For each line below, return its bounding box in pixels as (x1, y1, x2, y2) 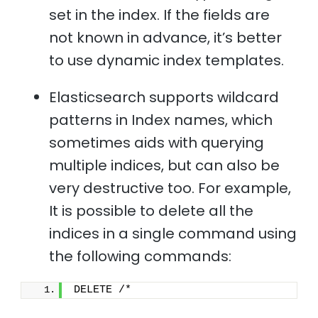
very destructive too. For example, (49, 177, 292, 198)
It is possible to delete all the (49, 200, 254, 221)
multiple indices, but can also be (49, 155, 280, 175)
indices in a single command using (49, 223, 297, 243)
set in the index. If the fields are (49, 4, 270, 25)
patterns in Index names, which (49, 109, 273, 130)
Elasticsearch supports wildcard (49, 87, 280, 107)
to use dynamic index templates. (49, 50, 285, 70)
